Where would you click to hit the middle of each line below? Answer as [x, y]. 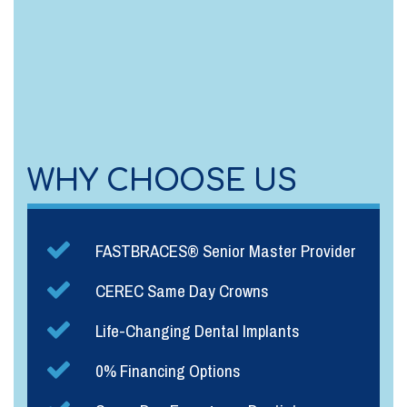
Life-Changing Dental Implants [198, 330]
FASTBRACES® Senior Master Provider [226, 250]
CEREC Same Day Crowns [182, 290]
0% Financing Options [168, 370]
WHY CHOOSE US [162, 181]
